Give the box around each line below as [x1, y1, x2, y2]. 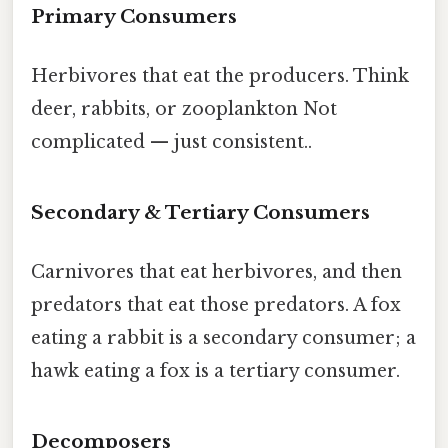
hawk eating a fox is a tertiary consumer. [31, 360, 400, 383]
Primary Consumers [31, 4, 237, 28]
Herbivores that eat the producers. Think [31, 65, 409, 88]
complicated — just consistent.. [31, 131, 312, 154]
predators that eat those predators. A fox [31, 294, 401, 317]
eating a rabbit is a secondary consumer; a [31, 327, 416, 350]
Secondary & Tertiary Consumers [31, 201, 370, 225]
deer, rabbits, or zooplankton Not [31, 98, 337, 121]
